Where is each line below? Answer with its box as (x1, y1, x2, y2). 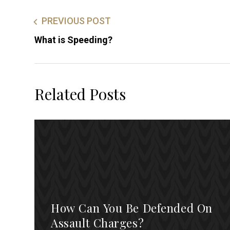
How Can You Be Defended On (51, 200, 213, 216)
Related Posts (34, 84, 126, 105)
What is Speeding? (34, 34, 113, 45)
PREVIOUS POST (42, 15, 111, 27)
